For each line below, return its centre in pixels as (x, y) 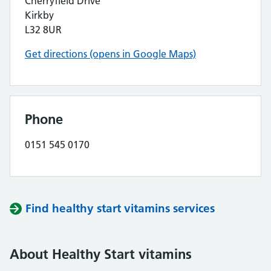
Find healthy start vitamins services (120, 208)
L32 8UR (43, 30)
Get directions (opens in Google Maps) (110, 54)
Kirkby (39, 15)
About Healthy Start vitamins (101, 254)
